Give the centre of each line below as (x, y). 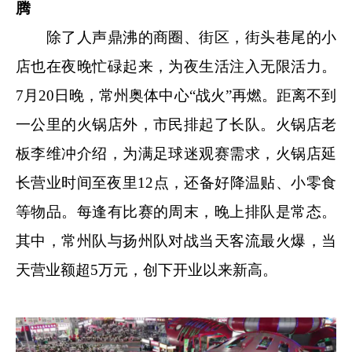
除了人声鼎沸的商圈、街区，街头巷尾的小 (176, 37)
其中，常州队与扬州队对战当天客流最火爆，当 (176, 240)
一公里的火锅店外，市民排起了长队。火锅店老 (176, 124)
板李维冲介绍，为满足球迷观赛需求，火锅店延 (176, 153)
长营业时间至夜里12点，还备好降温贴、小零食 (176, 182)
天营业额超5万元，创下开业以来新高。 (147, 269)
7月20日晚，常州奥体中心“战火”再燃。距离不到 (176, 95)
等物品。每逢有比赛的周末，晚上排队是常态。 (176, 211)
